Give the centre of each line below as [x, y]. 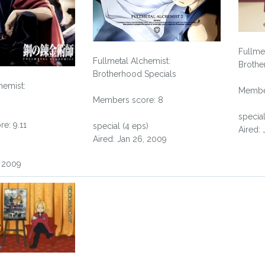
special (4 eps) [121, 126]
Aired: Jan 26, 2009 [130, 139]
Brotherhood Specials [135, 74]
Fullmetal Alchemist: [132, 61]
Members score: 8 [128, 100]
